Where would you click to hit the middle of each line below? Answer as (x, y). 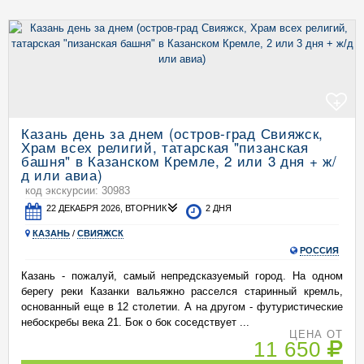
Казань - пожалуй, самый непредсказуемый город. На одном (182, 276)
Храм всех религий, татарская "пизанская (165, 147)
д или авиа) (62, 174)
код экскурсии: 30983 (78, 191)
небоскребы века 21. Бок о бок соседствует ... (135, 322)
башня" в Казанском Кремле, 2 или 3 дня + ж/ (179, 160)
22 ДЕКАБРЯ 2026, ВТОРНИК (107, 208)
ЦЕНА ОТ (316, 334)
